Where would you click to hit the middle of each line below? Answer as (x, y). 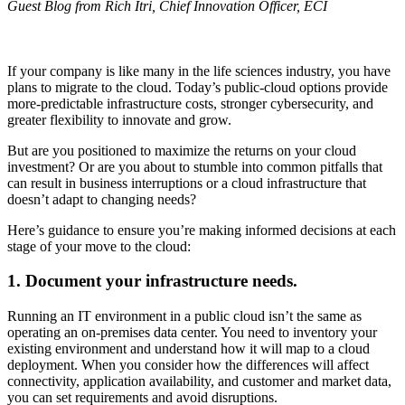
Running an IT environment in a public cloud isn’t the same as (184, 316)
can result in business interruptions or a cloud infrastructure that (187, 183)
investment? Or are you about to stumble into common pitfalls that (195, 166)
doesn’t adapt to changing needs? (102, 199)
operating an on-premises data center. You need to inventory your (192, 333)
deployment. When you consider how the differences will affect (188, 365)
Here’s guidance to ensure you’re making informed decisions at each (202, 230)
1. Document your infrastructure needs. (152, 281)
